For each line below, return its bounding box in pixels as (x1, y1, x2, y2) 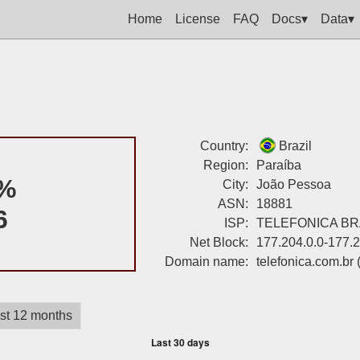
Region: (202, 158, 248, 172)
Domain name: (164, 255, 248, 268)
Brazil (278, 139, 312, 153)
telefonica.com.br (256, 255, 354, 268)
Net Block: (189, 235, 248, 249)
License (175, 11, 220, 26)
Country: (199, 139, 248, 153)
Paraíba (256, 158, 301, 172)
